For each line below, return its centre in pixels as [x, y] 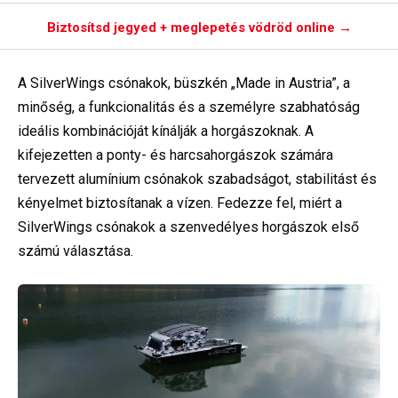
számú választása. [76, 251]
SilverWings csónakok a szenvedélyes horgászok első [188, 227]
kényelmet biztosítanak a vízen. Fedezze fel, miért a [180, 203]
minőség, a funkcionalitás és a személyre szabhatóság [189, 107]
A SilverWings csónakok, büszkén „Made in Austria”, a [184, 83]
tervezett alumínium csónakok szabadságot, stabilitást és [197, 179]
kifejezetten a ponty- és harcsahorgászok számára [175, 155]
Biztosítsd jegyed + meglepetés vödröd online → [199, 28]
